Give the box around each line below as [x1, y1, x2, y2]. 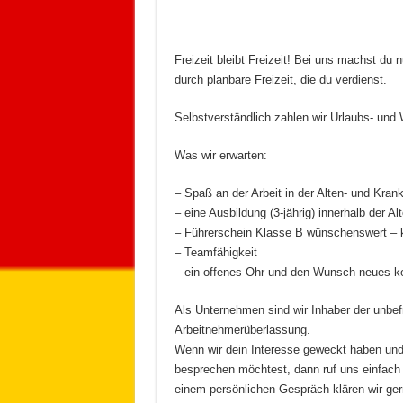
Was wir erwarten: [174, 148, 267, 163]
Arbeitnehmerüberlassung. [174, 323, 310, 337]
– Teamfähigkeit [174, 246, 257, 260]
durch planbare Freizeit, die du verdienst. [174, 73, 387, 87]
